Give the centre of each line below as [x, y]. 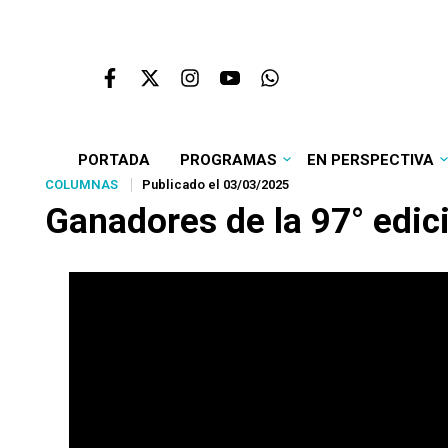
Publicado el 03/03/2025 [215, 184]
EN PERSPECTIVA [370, 160]
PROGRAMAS [228, 160]
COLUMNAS [81, 184]
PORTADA [113, 160]
